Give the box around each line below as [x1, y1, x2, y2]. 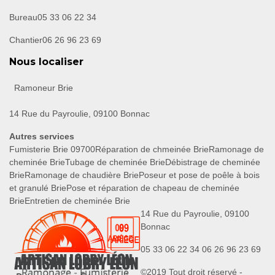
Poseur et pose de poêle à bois [139, 170, 260, 180]
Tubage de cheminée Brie [65, 157, 165, 168]
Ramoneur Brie [14, 83, 73, 93]
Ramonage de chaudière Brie [25, 170, 139, 180]
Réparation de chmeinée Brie [95, 144, 209, 155]
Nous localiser [9, 56, 83, 68]
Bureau [9, 12, 37, 23]
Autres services [9, 131, 74, 142]
